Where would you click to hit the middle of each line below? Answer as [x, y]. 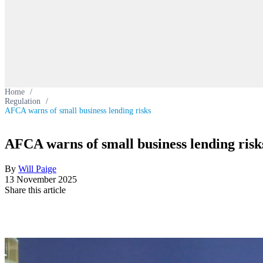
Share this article [35, 190]
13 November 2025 [41, 179]
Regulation [23, 101]
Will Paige [37, 168]
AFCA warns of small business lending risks [78, 111]
